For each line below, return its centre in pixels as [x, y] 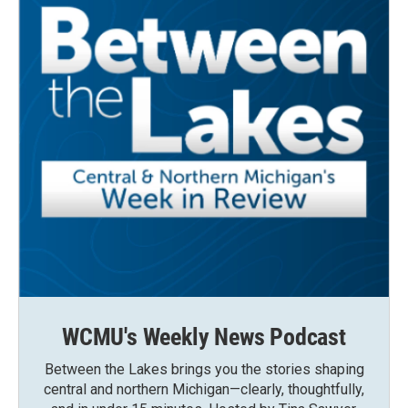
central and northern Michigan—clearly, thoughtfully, [204, 389]
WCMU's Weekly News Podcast [204, 337]
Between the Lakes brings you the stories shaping [204, 369]
